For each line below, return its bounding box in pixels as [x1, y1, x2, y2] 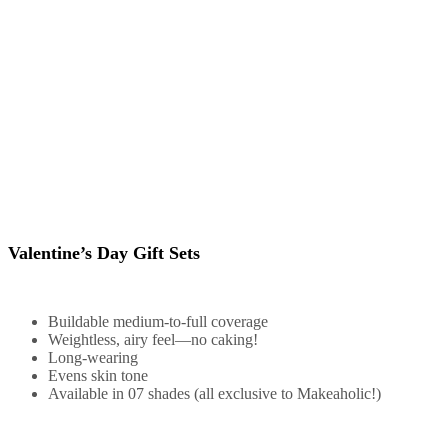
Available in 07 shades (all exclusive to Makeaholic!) [48, 385, 381, 403]
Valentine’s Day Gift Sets [8, 243, 200, 264]
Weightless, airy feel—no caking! [48, 331, 258, 349]
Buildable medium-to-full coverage [48, 313, 268, 331]
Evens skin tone [48, 367, 148, 385]
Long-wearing [48, 349, 138, 367]
